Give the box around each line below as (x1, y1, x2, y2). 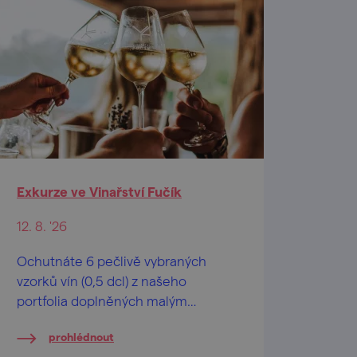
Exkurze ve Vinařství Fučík (17, 183, 182, 199)
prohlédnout (49, 330, 114, 343)
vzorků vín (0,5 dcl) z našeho (17, 273, 186, 288)
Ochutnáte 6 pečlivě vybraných (17, 253, 206, 269)
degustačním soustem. (17, 312, 157, 328)
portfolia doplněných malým (17, 292, 187, 308)
